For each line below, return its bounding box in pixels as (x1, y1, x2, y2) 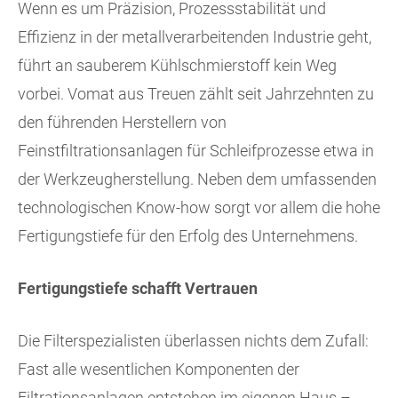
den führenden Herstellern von (18, 113, 227, 132)
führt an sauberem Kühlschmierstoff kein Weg (18, 56, 337, 76)
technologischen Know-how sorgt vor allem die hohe (18, 198, 380, 218)
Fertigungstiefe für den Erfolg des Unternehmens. (18, 227, 358, 246)
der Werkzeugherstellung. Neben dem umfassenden (18, 170, 377, 189)
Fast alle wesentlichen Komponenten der (18, 360, 299, 379)
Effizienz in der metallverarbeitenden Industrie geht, (18, 28, 371, 47)
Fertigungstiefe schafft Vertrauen (18, 279, 258, 298)
